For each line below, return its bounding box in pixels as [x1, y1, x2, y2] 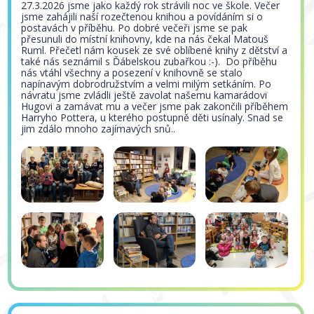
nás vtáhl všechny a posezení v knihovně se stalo [21, 65, 243, 79]
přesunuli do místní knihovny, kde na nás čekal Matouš [21, 32, 269, 46]
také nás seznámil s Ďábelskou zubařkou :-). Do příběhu [21, 54, 278, 68]
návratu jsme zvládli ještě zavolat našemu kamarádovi [21, 88, 268, 102]
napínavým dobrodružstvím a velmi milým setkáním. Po [21, 76, 272, 90]
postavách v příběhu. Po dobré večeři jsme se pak [21, 20, 248, 34]
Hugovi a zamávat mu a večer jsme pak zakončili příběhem [21, 99, 289, 113]
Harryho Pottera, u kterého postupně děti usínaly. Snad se [21, 110, 284, 124]
